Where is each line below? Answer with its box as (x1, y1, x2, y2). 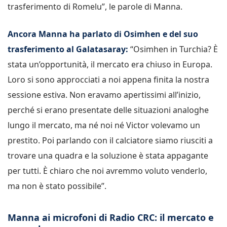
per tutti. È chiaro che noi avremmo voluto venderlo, (8, 165, 207, 176)
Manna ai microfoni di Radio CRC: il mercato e (8, 211, 214, 223)
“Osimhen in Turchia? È (128, 44, 218, 55)
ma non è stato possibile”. (8, 180, 106, 192)
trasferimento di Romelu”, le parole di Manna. (8, 1, 182, 12)
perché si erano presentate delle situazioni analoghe (8, 104, 209, 116)
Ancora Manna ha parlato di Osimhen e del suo (8, 28, 198, 40)
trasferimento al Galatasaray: (8, 44, 128, 55)
